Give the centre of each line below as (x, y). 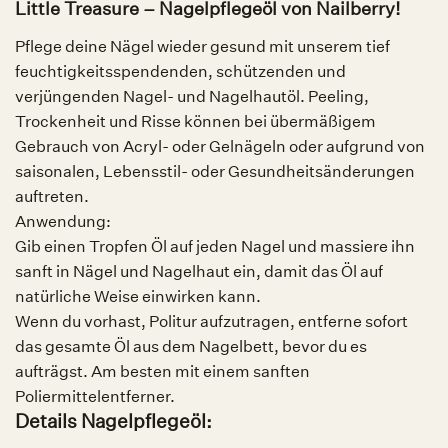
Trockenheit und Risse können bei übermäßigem (195, 121)
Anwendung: (63, 221)
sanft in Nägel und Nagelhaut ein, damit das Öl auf (199, 271)
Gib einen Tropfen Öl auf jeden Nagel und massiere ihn (215, 246)
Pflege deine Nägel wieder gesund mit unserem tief (202, 46)
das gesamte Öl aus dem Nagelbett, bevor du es (191, 346)
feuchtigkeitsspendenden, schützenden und (180, 71)
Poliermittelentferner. (95, 396)
